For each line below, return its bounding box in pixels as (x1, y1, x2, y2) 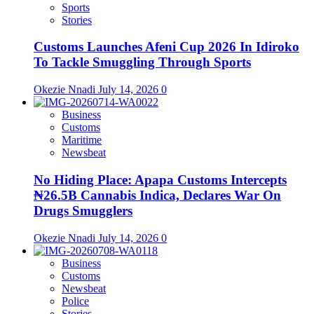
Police (62, 294, 89, 307)
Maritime (62, 134, 102, 146)
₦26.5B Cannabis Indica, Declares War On (34, 187, 281, 203)
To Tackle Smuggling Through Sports (34, 55, 251, 70)
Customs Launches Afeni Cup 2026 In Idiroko (34, 39, 299, 55)
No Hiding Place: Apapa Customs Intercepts (34, 172, 287, 187)
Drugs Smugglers (34, 203, 132, 218)
